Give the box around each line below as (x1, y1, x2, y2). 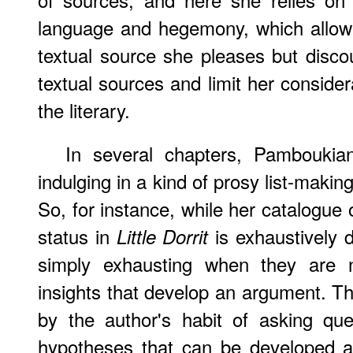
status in (38, 222, 117, 250)
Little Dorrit (116, 223, 209, 250)
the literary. (38, 96, 130, 124)
